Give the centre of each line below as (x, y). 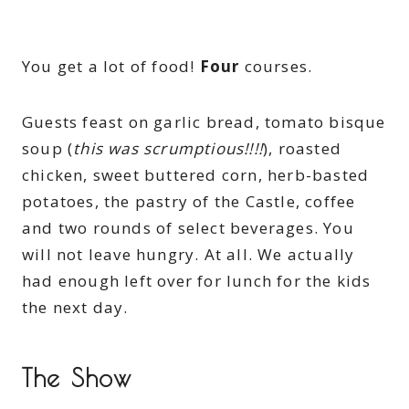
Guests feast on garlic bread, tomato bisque (204, 121)
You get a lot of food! (111, 66)
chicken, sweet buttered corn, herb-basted (196, 174)
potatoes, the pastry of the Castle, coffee (189, 201)
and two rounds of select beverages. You (188, 227)
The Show (77, 377)
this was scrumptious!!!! (168, 148)
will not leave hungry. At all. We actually (189, 254)
